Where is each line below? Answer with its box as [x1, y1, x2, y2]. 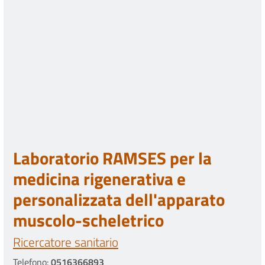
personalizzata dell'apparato [13, 186, 225, 212]
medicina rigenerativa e [13, 165, 186, 192]
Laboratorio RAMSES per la [13, 144, 212, 171]
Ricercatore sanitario [13, 232, 118, 251]
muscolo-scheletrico [13, 206, 164, 233]
